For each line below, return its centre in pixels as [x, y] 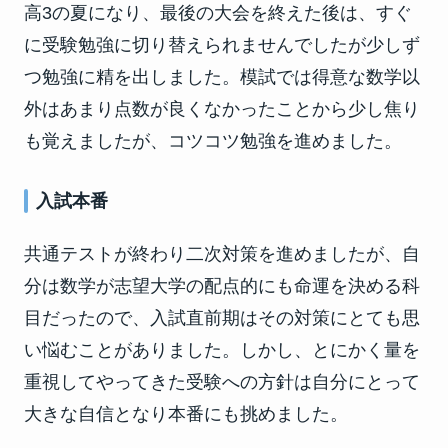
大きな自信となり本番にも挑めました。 [186, 414]
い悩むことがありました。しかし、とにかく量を [222, 350]
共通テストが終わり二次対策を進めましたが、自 [222, 254]
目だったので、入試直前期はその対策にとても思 [222, 318]
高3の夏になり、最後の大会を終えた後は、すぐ [218, 13]
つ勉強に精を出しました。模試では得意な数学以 [222, 77]
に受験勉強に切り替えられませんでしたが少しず [222, 45]
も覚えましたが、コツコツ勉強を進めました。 [213, 141]
